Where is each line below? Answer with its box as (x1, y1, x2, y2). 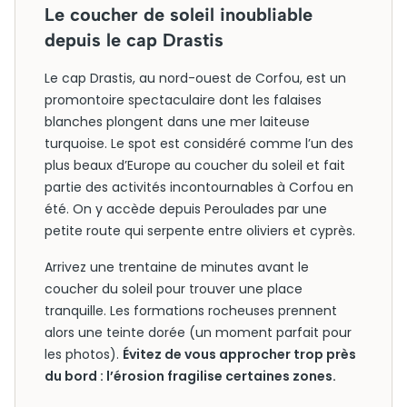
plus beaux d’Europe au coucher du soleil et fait (45, 156, 345, 174)
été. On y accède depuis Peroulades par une (45, 200, 327, 218)
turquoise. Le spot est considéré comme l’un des (45, 134, 353, 153)
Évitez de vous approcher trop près (123, 345, 356, 363)
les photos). (45, 345, 123, 363)
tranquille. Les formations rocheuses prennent (45, 302, 337, 320)
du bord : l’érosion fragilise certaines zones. (45, 367, 336, 385)
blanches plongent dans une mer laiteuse (45, 113, 310, 131)
